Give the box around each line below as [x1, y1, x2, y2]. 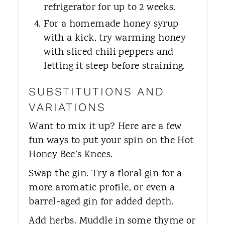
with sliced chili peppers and [44, 45, 174, 60]
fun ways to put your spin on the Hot [29, 133, 194, 148]
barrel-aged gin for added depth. [29, 194, 174, 209]
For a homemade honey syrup [44, 17, 179, 32]
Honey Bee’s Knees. [29, 147, 113, 162]
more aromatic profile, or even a [29, 180, 175, 195]
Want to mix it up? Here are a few [29, 119, 182, 134]
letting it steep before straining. [44, 59, 185, 74]
